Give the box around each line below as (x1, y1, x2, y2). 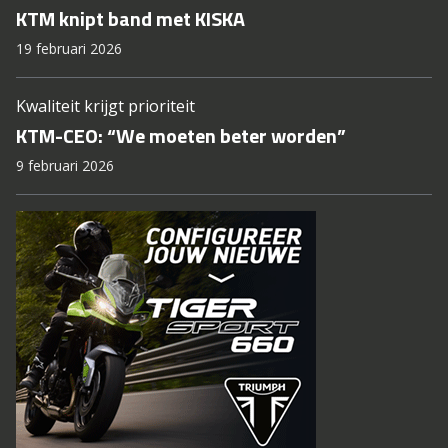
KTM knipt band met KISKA (16, 3, 245, 34)
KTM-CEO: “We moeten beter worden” (16, 120, 346, 151)
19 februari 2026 (16, 39, 122, 58)
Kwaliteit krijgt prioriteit (16, 95, 195, 117)
